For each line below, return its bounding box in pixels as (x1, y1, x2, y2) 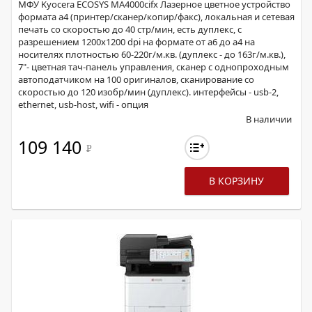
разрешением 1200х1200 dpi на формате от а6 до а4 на (18, 36, 255, 48)
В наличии (246, 113, 292, 125)
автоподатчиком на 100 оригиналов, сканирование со (18, 73, 254, 86)
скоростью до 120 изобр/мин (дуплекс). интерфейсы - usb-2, (18, 86, 279, 98)
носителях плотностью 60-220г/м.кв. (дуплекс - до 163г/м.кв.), (18, 48, 286, 61)
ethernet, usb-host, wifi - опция (18, 98, 148, 111)
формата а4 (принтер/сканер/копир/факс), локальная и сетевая (18, 10, 295, 23)
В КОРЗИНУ (209, 174, 265, 187)
